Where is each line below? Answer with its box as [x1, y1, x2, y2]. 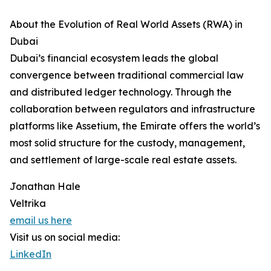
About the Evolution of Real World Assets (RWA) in [10, 18, 243, 31]
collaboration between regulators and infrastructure [10, 103, 255, 116]
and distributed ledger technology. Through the [10, 86, 232, 99]
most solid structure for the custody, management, [10, 137, 245, 149]
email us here [10, 214, 72, 227]
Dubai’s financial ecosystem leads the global [10, 52, 218, 65]
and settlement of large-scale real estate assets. [10, 154, 237, 166]
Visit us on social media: [10, 231, 120, 244]
